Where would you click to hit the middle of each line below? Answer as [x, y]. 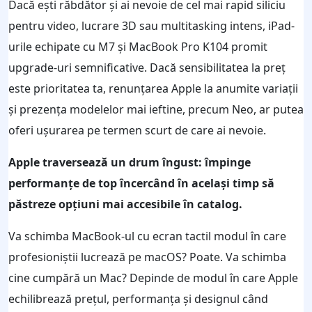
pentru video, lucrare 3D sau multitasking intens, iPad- [151, 25]
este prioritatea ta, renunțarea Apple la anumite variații [153, 88]
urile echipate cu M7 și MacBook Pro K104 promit [138, 46]
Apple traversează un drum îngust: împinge [130, 162]
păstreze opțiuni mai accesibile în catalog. [125, 204]
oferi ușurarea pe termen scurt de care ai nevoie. [137, 130]
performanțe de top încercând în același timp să [141, 183]
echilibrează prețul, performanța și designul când [138, 298]
